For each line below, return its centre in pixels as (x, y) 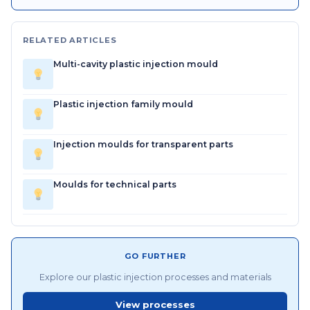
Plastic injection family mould (123, 104)
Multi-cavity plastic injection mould (136, 64)
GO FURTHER (155, 256)
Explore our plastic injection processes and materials (155, 277)
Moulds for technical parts (115, 184)
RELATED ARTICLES (70, 40)
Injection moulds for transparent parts (143, 145)
